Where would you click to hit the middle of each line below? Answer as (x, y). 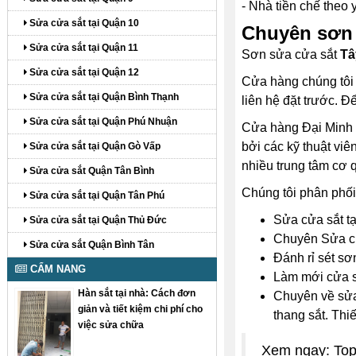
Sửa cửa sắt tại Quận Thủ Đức (97, 220)
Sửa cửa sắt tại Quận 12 (83, 72)
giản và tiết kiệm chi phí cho (141, 309)
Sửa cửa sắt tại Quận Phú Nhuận (102, 122)
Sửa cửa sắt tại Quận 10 (83, 23)
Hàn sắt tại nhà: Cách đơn (137, 293)
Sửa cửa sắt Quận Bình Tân (91, 245)
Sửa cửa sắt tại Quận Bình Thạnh (103, 97)
